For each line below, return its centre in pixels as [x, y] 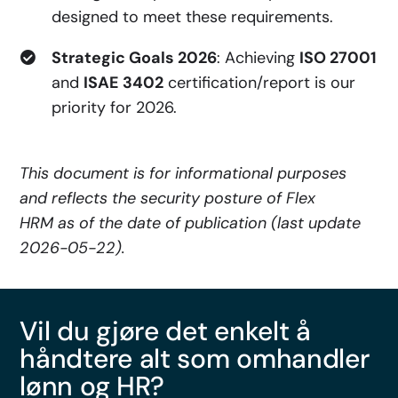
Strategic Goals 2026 [135, 58]
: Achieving [259, 58]
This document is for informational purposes [183, 173]
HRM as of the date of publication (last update [191, 223]
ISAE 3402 [124, 83]
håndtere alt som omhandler [195, 358]
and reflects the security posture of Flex [168, 198]
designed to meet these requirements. [193, 17]
